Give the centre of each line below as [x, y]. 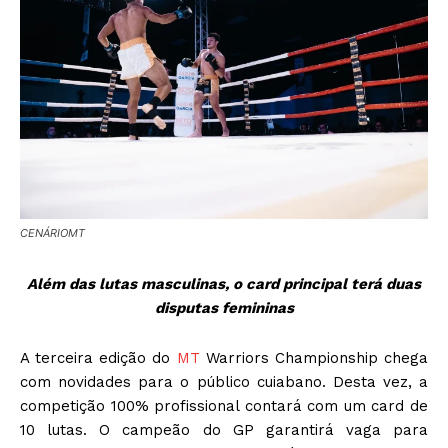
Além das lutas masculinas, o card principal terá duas [224, 283]
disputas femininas [224, 307]
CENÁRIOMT [52, 232]
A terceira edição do [98, 357]
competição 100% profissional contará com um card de [224, 405]
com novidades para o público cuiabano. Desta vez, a [224, 381]
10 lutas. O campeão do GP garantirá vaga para [224, 429]
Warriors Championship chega [314, 357]
